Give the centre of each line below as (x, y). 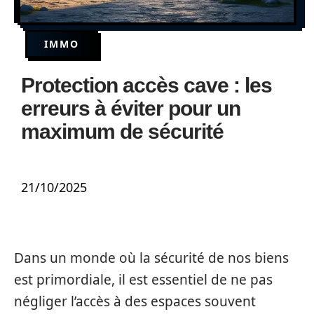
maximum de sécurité (122, 131)
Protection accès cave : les (146, 85)
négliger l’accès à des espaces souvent (135, 301)
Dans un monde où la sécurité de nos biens (151, 258)
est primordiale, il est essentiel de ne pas (143, 280)
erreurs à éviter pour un (131, 108)
